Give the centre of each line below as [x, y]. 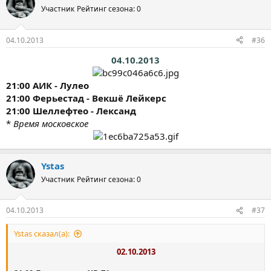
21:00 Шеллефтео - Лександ [71, 110]
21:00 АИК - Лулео [47, 85]
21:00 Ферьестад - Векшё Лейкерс [86, 98]
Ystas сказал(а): [42, 233]
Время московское [51, 123]
